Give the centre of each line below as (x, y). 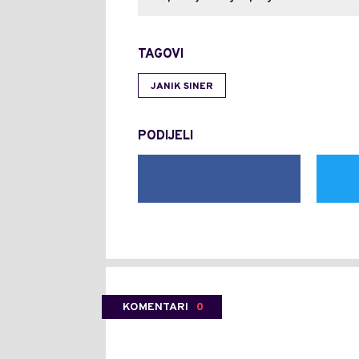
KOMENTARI (155, 307)
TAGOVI (161, 54)
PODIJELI (165, 136)
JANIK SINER (182, 86)
